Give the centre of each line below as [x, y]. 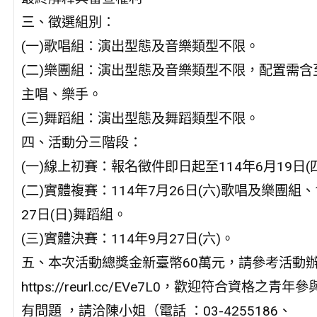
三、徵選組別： [68, 22]
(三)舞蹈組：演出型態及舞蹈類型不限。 [140, 118]
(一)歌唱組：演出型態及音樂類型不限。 [140, 46]
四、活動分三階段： [81, 142]
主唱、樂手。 [61, 94]
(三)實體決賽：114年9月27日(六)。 [127, 238]
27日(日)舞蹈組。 [74, 214]
